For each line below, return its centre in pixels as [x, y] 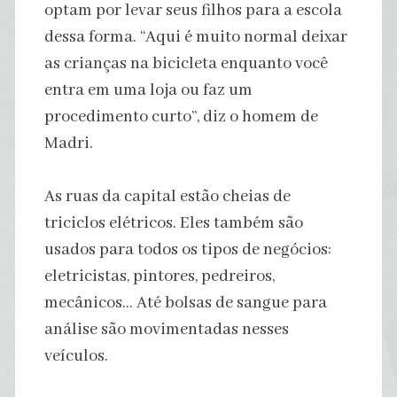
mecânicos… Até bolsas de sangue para [185, 303]
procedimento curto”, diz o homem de [181, 117]
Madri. [68, 143]
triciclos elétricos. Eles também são [173, 223]
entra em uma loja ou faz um [148, 90]
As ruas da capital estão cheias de [167, 196]
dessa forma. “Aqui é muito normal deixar [195, 37]
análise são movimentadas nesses [166, 329]
